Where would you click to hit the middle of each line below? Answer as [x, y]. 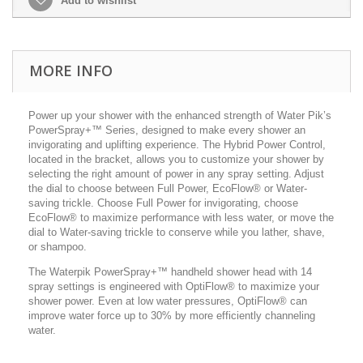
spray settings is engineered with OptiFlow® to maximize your [174, 286]
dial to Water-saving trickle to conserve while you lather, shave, [177, 232]
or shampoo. [58, 247]
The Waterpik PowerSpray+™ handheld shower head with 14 [170, 272]
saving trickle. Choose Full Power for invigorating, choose [163, 203]
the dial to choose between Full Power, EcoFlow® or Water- [168, 188]
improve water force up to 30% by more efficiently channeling [172, 316]
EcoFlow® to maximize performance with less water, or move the [181, 218]
